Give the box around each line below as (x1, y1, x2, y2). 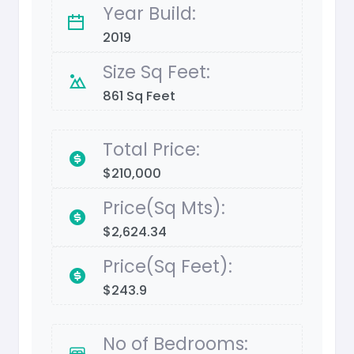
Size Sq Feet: (103, 59, 210, 85)
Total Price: (103, 137, 200, 163)
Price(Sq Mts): (103, 195, 225, 221)
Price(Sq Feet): (103, 254, 232, 280)
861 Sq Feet (103, 87, 175, 106)
